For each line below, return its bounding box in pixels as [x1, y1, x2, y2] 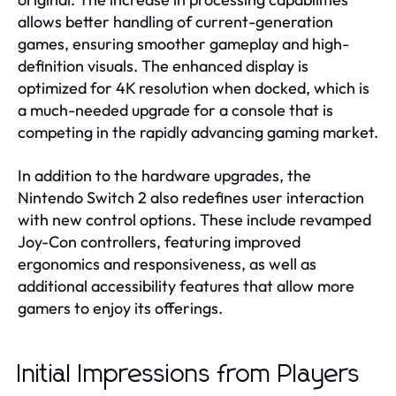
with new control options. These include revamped [18, 209, 371, 230]
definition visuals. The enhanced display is [18, 55, 308, 76]
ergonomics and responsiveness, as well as [18, 253, 316, 274]
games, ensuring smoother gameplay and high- [18, 33, 349, 54]
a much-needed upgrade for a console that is [18, 99, 333, 120]
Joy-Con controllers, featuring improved [18, 231, 301, 252]
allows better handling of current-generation [18, 11, 333, 32]
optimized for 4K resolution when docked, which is [18, 77, 369, 98]
